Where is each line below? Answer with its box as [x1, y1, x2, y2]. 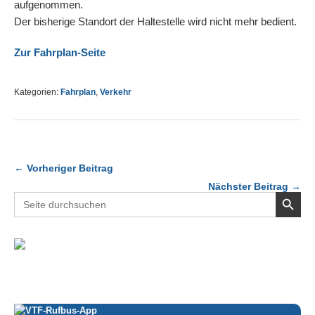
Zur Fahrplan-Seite [14, 46, 105, 58]
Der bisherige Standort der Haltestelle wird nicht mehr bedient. [14, 15, 297, 27]
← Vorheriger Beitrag [14, 162, 113, 174]
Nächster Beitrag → [208, 181, 301, 192]
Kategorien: [14, 87, 60, 97]
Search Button [275, 186, 302, 196]
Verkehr [100, 87, 131, 97]
